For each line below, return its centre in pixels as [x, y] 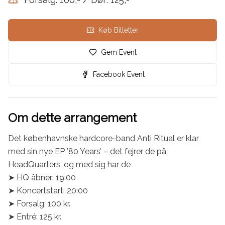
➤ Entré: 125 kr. [35, 217]
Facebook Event [119, 74]
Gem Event [119, 52]
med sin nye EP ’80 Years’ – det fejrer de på [87, 151]
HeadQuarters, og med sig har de [70, 164]
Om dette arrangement [72, 118]
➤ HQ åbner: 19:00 [42, 178]
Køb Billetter [119, 30]
